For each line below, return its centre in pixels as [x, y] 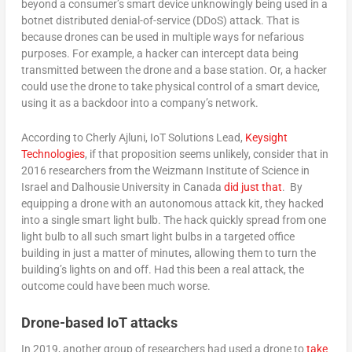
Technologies [53, 154]
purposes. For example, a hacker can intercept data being [159, 54]
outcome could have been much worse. [115, 286]
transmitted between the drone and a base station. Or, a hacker [174, 70]
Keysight [266, 137]
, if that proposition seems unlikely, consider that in [206, 154]
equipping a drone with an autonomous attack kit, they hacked [172, 203]
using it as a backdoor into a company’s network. [139, 103]
